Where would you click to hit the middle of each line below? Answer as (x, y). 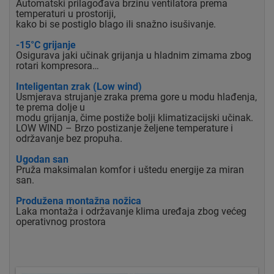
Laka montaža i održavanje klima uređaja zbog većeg (131, 212)
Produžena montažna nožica (79, 201)
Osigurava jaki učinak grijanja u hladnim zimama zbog (134, 56)
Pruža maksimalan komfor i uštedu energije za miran (130, 170)
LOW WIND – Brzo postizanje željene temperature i (124, 128)
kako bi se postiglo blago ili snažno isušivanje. (116, 24)
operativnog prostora (61, 222)
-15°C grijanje (46, 45)
